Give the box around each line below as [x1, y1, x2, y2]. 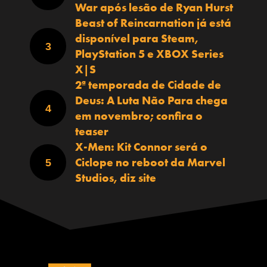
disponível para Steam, [75, 30, 198, 46]
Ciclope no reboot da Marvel [75, 154, 225, 170]
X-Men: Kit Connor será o [75, 139, 207, 154]
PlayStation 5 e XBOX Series [75, 46, 223, 61]
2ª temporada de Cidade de [75, 77, 221, 92]
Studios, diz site [75, 170, 156, 185]
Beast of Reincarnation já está [75, 15, 231, 30]
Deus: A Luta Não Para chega [75, 92, 228, 108]
